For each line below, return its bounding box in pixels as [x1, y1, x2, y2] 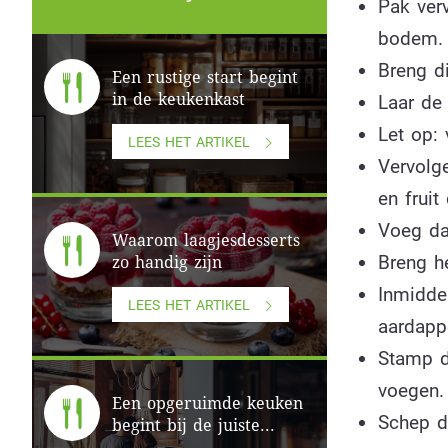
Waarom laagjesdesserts [112, 231, 300, 251]
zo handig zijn [112, 253, 222, 273]
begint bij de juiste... [112, 416, 275, 436]
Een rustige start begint [112, 68, 298, 88]
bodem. [377, 27, 443, 51]
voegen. [377, 379, 444, 403]
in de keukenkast [112, 90, 245, 110]
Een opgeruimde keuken [112, 394, 303, 414]
